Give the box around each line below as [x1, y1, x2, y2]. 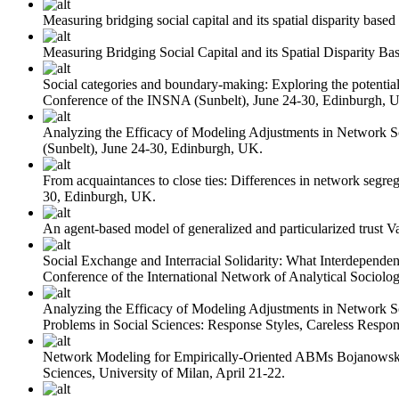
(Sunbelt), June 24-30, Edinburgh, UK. [43, 140, 263, 156]
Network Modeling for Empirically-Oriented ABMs [43, 348, 333, 364]
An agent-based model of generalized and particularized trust [43, 220, 383, 236]
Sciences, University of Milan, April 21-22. [43, 364, 285, 380]
